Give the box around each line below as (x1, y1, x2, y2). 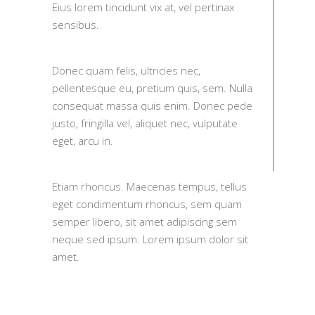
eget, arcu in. (52, 134, 113, 148)
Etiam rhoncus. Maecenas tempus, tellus (52, 179, 247, 193)
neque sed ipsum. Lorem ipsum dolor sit (52, 232, 248, 246)
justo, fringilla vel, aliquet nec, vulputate (52, 116, 238, 130)
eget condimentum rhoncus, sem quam (52, 197, 242, 211)
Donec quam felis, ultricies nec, (52, 63, 200, 77)
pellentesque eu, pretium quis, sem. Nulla (52, 81, 252, 95)
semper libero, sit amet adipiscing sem (52, 214, 237, 229)
